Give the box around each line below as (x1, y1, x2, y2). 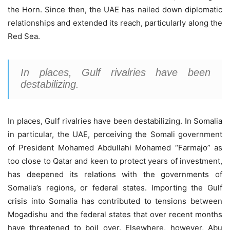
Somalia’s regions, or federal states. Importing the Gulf (8, 183, 222, 193)
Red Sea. (8, 31, 40, 41)
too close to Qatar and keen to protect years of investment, (8, 156, 222, 166)
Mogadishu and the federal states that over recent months (8, 209, 222, 219)
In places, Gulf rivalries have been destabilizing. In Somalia (8, 116, 222, 126)
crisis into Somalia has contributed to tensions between (8, 196, 222, 206)
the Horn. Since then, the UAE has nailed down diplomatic (8, 5, 222, 14)
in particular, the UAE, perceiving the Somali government (8, 129, 222, 139)
